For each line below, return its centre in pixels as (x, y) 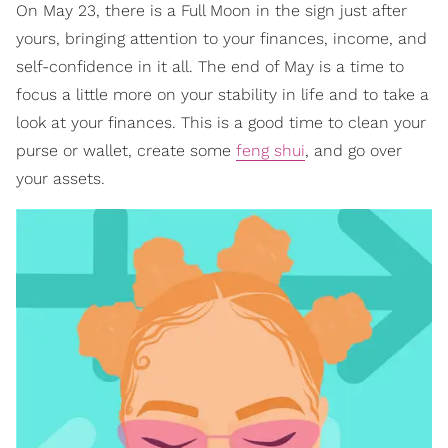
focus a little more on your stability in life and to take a (222, 95)
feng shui (270, 151)
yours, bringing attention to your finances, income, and (221, 39)
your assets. (60, 179)
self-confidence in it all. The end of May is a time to (210, 67)
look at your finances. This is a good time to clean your (221, 123)
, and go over (353, 151)
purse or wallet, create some (126, 151)
